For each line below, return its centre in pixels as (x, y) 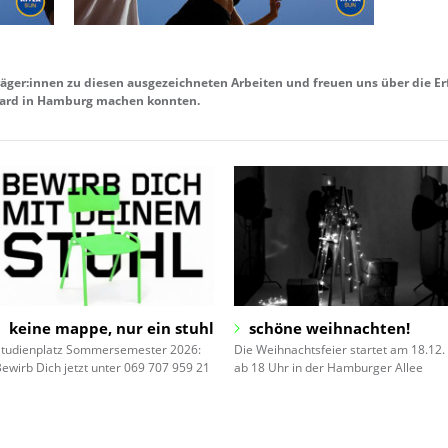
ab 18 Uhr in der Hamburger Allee (328, 367)
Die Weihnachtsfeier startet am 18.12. (339, 349)
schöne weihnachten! (329, 327)
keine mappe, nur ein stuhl (111, 327)
